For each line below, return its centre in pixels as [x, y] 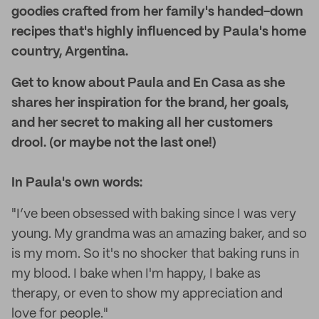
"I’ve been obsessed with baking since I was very [154, 214]
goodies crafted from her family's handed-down [157, 12]
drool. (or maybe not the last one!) [114, 143]
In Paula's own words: [77, 183]
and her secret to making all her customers [142, 123]
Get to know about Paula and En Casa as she [148, 83]
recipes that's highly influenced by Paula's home [159, 32]
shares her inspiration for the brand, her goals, [150, 103]
